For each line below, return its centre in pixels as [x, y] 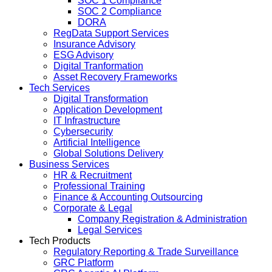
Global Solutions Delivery [108, 153]
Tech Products [60, 241]
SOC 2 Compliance [120, 11]
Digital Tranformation [98, 66]
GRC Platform [83, 263]
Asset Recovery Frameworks [115, 77]
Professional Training [99, 186]
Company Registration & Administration [162, 219]
